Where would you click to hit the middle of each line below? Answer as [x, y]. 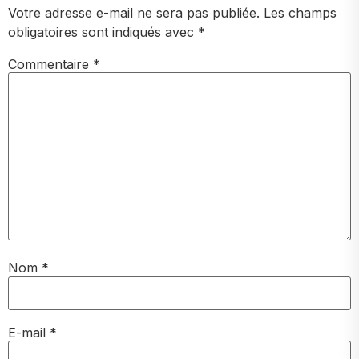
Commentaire [50, 64]
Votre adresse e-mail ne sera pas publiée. [134, 12]
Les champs [300, 12]
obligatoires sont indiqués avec [103, 32]
